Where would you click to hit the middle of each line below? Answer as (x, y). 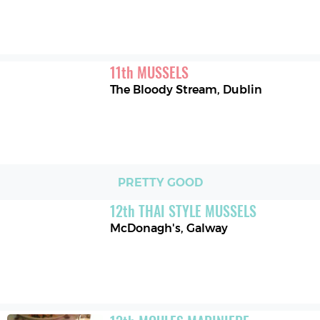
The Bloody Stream (164, 89)
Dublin (243, 89)
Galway (207, 229)
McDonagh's (146, 229)
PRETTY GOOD (160, 182)
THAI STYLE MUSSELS (198, 211)
